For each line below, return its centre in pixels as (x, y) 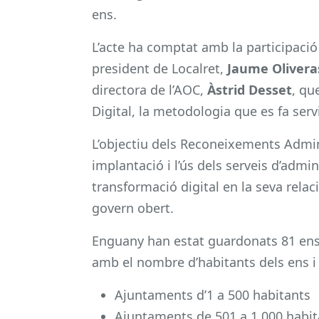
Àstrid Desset (250, 89)
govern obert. (133, 208)
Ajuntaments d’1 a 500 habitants (213, 294)
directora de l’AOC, (150, 89)
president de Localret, (159, 68)
